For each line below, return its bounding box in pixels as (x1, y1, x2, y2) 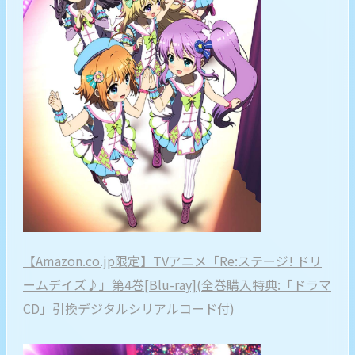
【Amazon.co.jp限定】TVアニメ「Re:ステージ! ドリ (23, 251, 322, 270)
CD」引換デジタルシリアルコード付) (23, 299, 235, 318)
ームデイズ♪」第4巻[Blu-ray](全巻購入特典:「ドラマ (23, 275, 331, 294)
